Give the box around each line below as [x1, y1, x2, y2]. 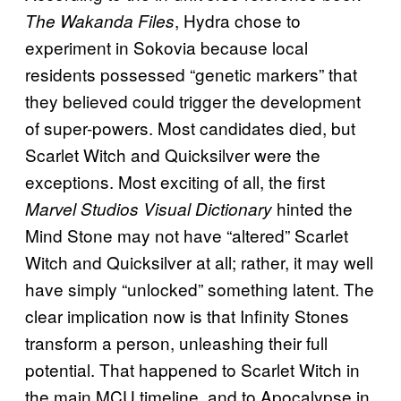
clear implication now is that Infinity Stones [25, 303, 349, 328]
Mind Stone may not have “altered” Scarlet [25, 222, 348, 247]
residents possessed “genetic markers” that [25, 61, 357, 86]
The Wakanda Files [25, 8, 175, 32]
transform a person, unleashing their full [25, 329, 328, 354]
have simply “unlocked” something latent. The [25, 276, 374, 301]
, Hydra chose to [175, 7, 301, 32]
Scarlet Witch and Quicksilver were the [25, 141, 320, 166]
